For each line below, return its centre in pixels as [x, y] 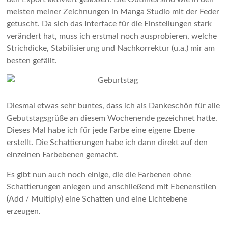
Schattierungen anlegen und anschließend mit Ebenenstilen [112, 187]
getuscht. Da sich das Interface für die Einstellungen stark [109, 24]
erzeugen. [24, 211]
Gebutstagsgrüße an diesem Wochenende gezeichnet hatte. [112, 118]
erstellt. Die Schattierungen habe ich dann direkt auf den [107, 142]
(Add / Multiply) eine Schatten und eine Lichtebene [97, 199]
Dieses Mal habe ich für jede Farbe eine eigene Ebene [101, 130]
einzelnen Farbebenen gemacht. [63, 155]
